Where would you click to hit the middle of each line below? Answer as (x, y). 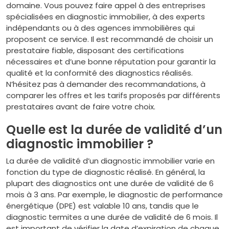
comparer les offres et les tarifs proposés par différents (113, 95)
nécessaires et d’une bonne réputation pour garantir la (111, 62)
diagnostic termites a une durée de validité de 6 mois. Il (112, 217)
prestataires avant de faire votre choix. (81, 107)
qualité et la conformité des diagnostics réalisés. (99, 73)
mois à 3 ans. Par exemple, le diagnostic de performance (114, 194)
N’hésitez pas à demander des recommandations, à (106, 84)
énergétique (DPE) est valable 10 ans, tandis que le (102, 206)
